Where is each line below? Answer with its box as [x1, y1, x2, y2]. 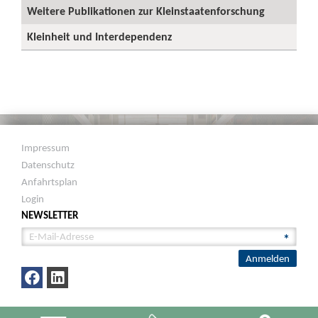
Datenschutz [21, 158, 75, 171]
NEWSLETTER [21, 209, 79, 221]
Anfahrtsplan [21, 175, 78, 188]
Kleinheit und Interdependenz [27, 30, 172, 43]
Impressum [21, 141, 70, 154]
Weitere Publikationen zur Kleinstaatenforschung [27, 4, 265, 18]
